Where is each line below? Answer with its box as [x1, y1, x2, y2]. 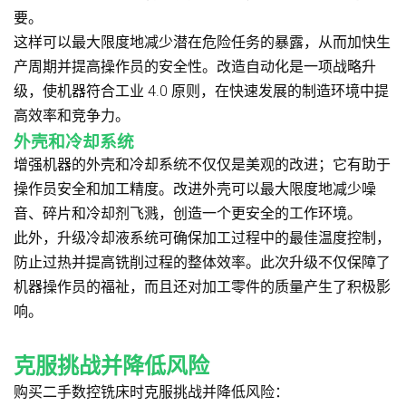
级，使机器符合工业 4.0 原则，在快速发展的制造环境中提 [14, 82, 389, 100]
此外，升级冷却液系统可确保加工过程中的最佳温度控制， [14, 228, 391, 246]
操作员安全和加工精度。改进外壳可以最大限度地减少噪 [14, 179, 376, 198]
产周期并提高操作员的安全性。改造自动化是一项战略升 [14, 57, 376, 75]
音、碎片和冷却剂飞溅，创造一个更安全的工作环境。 [14, 204, 362, 222]
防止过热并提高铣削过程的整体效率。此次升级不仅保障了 [14, 253, 391, 271]
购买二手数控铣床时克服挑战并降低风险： [14, 382, 289, 401]
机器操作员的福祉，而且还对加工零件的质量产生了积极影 [14, 277, 391, 295]
